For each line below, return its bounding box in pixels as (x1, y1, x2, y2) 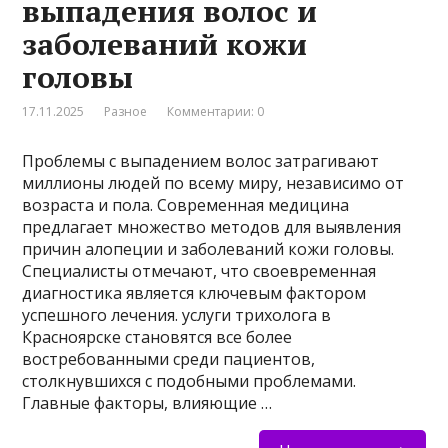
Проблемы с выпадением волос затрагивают (22, 150, 380, 173)
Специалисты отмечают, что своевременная (22, 260, 377, 283)
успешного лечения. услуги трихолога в (22, 304, 332, 327)
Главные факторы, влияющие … (22, 392, 273, 415)
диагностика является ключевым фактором (22, 282, 367, 305)
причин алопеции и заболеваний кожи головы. (22, 238, 395, 261)
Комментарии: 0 (167, 103, 265, 121)
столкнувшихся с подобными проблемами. (22, 370, 357, 393)
